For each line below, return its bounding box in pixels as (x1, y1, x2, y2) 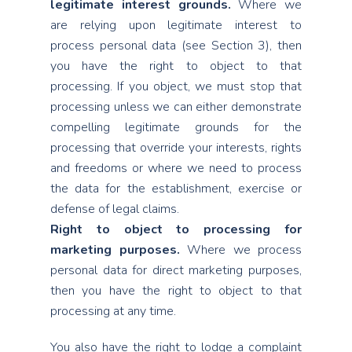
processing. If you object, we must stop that (50, 78, 302, 95)
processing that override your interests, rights (50, 139, 302, 156)
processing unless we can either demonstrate (50, 98, 302, 115)
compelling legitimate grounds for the (50, 119, 302, 136)
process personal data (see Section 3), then (50, 37, 302, 54)
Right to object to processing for (50, 221, 302, 238)
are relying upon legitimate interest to (50, 16, 302, 34)
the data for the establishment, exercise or (50, 180, 302, 197)
